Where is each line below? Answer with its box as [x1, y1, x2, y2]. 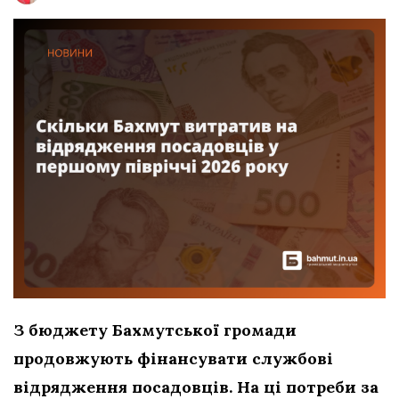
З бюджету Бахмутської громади [13, 319, 297, 340]
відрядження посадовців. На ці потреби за [13, 376, 379, 397]
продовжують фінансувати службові [13, 347, 333, 369]
